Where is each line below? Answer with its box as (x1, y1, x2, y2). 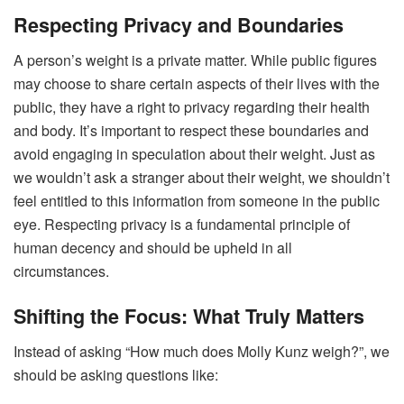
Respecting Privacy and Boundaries (14, 10, 344, 39)
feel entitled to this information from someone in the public (14, 189, 380, 211)
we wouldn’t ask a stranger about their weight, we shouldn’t (14, 166, 390, 188)
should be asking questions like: (14, 364, 218, 386)
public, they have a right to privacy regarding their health (14, 96, 370, 117)
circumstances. (14, 260, 109, 281)
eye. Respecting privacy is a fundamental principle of (14, 213, 350, 234)
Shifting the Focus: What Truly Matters (14, 302, 364, 331)
